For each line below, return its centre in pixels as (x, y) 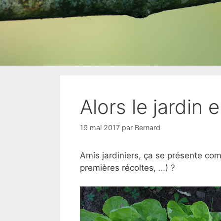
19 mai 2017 (100, 127)
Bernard (147, 127)
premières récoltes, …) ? (128, 167)
